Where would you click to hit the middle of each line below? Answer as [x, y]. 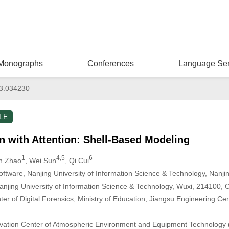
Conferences [110, 64]
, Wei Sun [40, 160]
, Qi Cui [77, 160]
